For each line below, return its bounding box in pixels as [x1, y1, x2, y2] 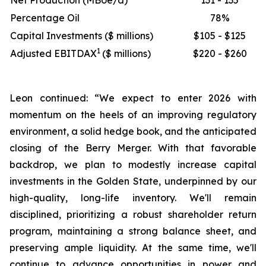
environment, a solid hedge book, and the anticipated [9, 125, 256, 137]
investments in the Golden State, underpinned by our [9, 175, 256, 187]
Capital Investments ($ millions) [10, 30, 153, 42]
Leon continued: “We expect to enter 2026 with [9, 92, 256, 104]
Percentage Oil [10, 12, 80, 24]
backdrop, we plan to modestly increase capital [9, 159, 256, 170]
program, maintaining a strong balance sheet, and [9, 225, 256, 237]
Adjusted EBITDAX [10, 47, 97, 59]
